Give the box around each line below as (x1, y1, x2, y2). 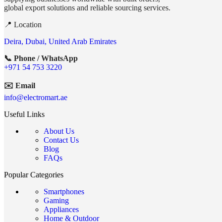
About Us (44, 127, 74, 136)
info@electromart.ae (4, 93, 67, 102)
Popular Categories (4, 170, 63, 179)
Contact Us (44, 136, 79, 145)
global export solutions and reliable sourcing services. (4, 3, 170, 12)
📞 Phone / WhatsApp (4, 54, 78, 63)
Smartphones (44, 187, 84, 196)
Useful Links (4, 110, 45, 119)
